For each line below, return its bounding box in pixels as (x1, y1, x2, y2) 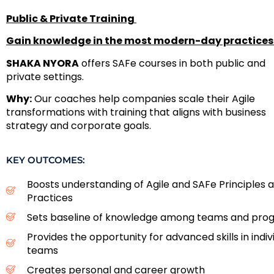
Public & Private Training (6, 12, 136, 26)
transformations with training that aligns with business (6, 105, 266, 120)
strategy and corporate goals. (6, 119, 151, 133)
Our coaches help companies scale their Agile (32, 92, 255, 106)
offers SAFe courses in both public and (79, 56, 265, 70)
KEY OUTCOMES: (6, 154, 85, 166)
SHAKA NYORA (6, 56, 79, 70)
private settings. (6, 69, 84, 84)
